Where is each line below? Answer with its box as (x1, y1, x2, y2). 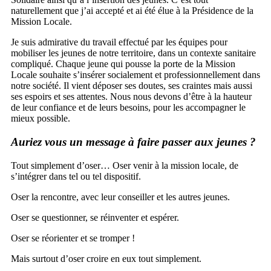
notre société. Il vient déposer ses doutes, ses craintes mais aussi (11, 80, 252, 91)
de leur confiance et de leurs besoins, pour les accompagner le (11, 102, 246, 113)
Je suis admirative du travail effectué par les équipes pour (11, 37, 227, 48)
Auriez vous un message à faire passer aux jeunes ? (11, 135, 256, 149)
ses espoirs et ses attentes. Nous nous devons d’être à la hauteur (11, 91, 252, 102)
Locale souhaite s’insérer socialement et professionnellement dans (11, 70, 260, 80)
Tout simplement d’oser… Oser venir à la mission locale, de (11, 160, 238, 171)
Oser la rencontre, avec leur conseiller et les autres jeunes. (11, 191, 230, 202)
